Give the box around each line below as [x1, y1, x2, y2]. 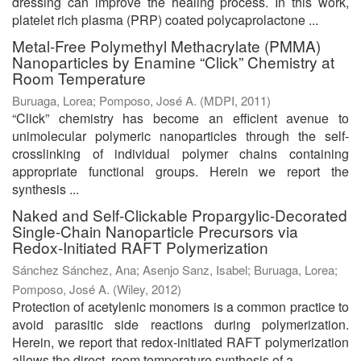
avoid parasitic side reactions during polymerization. [12, 314, 349, 334]
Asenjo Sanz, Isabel [143, 260, 247, 278]
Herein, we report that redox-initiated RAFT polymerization [12, 332, 349, 351]
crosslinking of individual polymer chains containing [12, 143, 349, 163]
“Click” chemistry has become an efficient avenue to [12, 108, 349, 127]
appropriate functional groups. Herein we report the [12, 161, 349, 180]
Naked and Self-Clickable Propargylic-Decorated [12, 203, 347, 226]
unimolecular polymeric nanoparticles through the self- [12, 126, 349, 145]
